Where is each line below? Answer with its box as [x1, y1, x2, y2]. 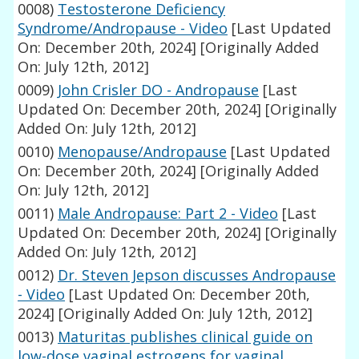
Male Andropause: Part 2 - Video [58, 204, 279, 224]
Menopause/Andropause [58, 142, 228, 162]
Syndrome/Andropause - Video [18, 18, 228, 38]
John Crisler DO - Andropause [58, 80, 260, 100]
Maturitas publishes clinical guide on [58, 327, 313, 347]
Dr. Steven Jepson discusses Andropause [58, 265, 337, 285]
